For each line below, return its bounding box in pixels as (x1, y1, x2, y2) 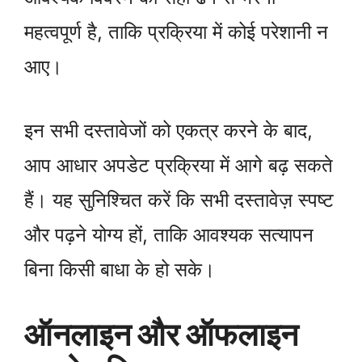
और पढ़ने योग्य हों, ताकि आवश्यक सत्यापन (24, 222, 314, 246)
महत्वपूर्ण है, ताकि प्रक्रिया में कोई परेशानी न (24, 19, 328, 44)
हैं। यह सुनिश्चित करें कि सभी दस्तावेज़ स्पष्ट (24, 187, 334, 212)
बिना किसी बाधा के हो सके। (24, 257, 215, 281)
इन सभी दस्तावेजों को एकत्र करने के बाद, (24, 118, 313, 142)
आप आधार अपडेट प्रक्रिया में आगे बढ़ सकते (24, 153, 333, 177)
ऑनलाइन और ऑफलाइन (24, 314, 298, 353)
